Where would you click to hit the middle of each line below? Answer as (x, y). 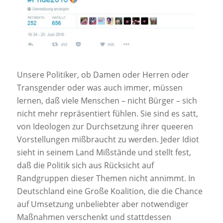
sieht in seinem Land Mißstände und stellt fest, (104, 152)
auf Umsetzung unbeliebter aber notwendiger (103, 204)
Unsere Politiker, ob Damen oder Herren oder (103, 74)
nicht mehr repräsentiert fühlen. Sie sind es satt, (107, 113)
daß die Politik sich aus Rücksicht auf (85, 165)
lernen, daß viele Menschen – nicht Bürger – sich (107, 100)
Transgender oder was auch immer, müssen (100, 87)
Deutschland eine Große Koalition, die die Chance (110, 191)
